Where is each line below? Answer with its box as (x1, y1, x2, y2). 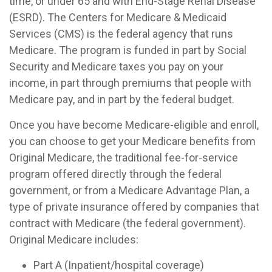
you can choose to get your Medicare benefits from (9, 135, 256, 148)
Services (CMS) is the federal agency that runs (9, 27, 233, 40)
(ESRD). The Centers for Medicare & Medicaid (9, 11, 226, 24)
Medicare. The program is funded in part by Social (9, 44, 246, 56)
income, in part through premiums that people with (9, 76, 251, 89)
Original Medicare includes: (9, 233, 138, 246)
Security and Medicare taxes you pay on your (9, 60, 223, 73)
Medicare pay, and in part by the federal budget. (9, 93, 234, 106)
